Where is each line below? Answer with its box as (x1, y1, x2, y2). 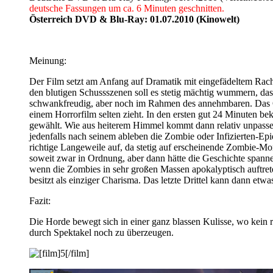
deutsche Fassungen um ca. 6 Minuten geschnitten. (29, 2, 224, 13)
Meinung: (29, 55, 66, 66)
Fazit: (29, 195, 51, 206)
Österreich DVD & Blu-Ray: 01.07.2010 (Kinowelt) (29, 13, 239, 24)
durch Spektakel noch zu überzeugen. (29, 227, 174, 238)
